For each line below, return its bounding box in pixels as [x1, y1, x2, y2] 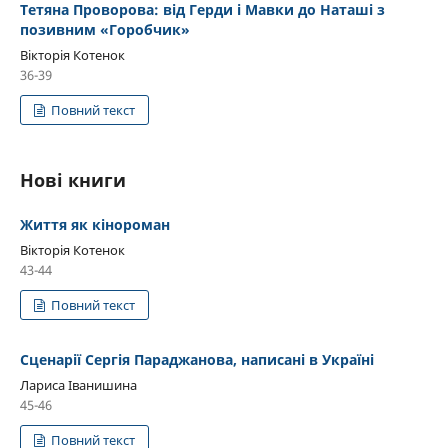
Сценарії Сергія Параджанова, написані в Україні [20, 349, 374, 369]
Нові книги [20, 167, 126, 192]
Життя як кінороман [20, 214, 170, 234]
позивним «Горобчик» [20, 19, 190, 39]
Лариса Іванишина [20, 375, 137, 394]
